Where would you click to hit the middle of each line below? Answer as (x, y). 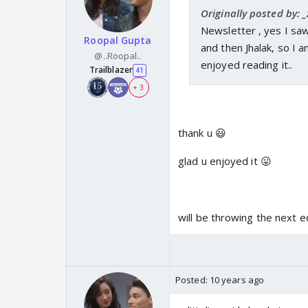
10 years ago (237, 280)
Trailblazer (111, 70)
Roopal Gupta (118, 41)
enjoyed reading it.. (246, 65)
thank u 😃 (202, 133)
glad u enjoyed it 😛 (225, 161)
